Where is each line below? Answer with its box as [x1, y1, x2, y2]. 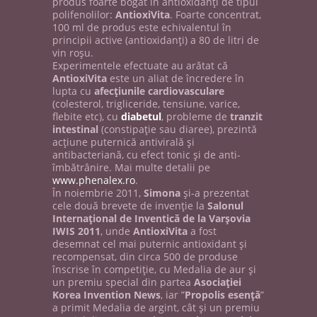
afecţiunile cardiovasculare [94, 84, 224, 98]
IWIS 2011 [52, 224, 100, 238]
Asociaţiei [194, 275, 241, 289]
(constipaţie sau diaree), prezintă [98, 122, 257, 136]
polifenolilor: [52, 8, 115, 21]
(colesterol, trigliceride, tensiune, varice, [52, 97, 240, 110]
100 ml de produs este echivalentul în [52, 21, 231, 34]
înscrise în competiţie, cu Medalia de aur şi [52, 263, 256, 276]
